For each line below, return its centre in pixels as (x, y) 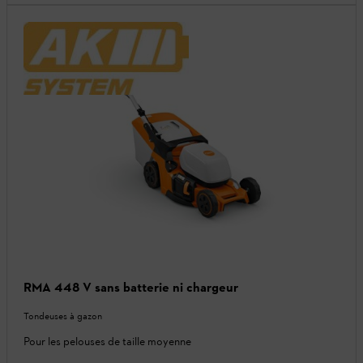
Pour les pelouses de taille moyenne (107, 341)
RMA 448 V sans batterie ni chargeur (131, 287)
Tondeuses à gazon (63, 316)
